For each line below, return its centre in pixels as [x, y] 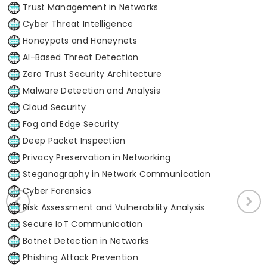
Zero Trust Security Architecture [92, 74]
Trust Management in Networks [91, 7]
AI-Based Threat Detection [81, 58]
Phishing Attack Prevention [80, 258]
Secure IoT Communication [83, 224]
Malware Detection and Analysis [91, 91]
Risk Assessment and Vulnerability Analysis [114, 208]
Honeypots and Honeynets [80, 41]
